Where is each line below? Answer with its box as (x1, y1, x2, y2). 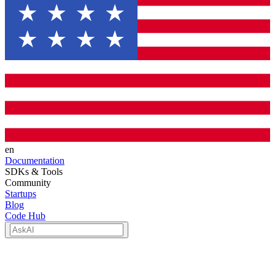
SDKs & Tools (5, 166, 63, 177)
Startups (5, 188, 36, 199)
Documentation (5, 155, 64, 166)
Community (5, 177, 51, 188)
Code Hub (5, 211, 45, 221)
